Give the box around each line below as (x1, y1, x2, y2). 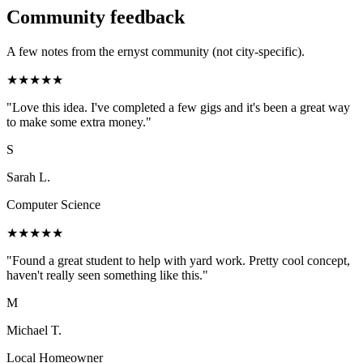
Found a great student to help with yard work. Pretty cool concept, (12, 253, 350, 267)
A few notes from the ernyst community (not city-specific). (6, 44, 305, 58)
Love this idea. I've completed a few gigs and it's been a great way (12, 100, 350, 114)
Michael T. (6, 322, 62, 337)
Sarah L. (6, 169, 50, 184)
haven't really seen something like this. (6, 267, 203, 282)
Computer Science (6, 197, 100, 211)
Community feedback (6, 6, 185, 28)
